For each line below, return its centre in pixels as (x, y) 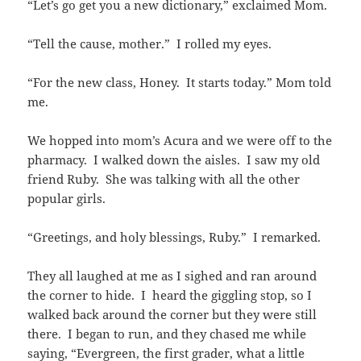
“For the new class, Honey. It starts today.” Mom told (180, 83)
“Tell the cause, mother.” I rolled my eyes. (150, 44)
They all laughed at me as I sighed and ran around (172, 276)
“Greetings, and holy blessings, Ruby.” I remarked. (174, 237)
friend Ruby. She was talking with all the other (164, 179)
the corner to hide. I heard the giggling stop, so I (170, 295)
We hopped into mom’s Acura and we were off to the (180, 141)
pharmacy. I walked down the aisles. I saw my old (174, 160)
